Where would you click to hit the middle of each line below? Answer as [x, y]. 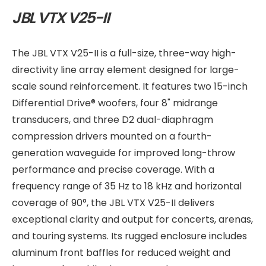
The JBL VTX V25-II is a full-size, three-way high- [124, 53]
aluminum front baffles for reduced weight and [121, 253]
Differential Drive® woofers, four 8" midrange [115, 103]
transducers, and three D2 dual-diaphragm [113, 120]
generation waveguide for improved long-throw [123, 153]
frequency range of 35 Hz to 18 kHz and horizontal [127, 186]
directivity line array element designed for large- [126, 70]
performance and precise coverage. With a [113, 170]
